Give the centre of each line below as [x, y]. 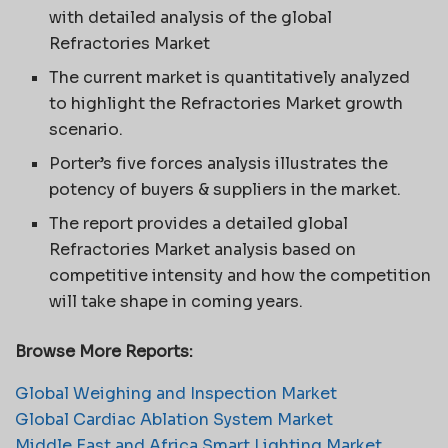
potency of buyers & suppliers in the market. [225, 189]
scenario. [86, 129]
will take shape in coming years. [176, 301]
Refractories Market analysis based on [203, 249]
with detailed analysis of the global [191, 17]
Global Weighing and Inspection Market [176, 393]
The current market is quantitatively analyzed [232, 77]
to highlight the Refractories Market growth [226, 103]
